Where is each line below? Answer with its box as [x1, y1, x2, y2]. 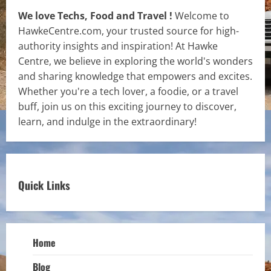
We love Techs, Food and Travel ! [18, 8, 175, 22]
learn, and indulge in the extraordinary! [18, 114, 197, 128]
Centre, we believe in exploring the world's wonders [18, 54, 253, 68]
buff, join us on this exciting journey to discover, [18, 99, 237, 113]
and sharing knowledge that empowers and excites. [18, 69, 252, 83]
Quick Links [18, 177, 70, 193]
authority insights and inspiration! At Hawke [18, 39, 218, 53]
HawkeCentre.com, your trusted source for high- [18, 24, 239, 38]
